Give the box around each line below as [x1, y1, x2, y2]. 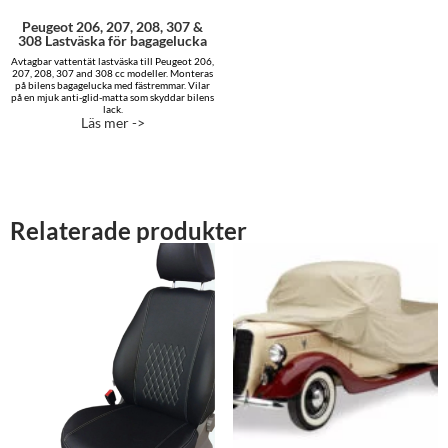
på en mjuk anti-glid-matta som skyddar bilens [11, 90, 215, 103]
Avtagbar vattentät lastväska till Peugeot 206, [11, 54, 215, 67]
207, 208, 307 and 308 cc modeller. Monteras [12, 66, 214, 79]
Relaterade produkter [10, 215, 247, 245]
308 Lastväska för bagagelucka [18, 31, 208, 49]
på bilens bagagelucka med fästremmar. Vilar [15, 78, 211, 91]
